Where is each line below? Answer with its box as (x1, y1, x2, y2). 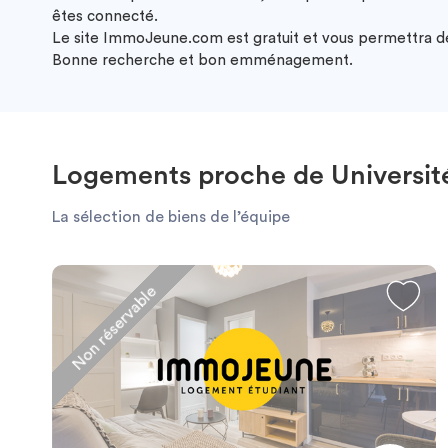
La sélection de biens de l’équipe (52, 209, 290, 225)
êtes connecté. (52, 9, 158, 24)
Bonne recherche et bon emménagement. (52, 53, 353, 68)
